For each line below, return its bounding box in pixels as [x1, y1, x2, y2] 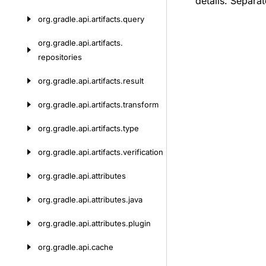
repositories [38, 52, 82, 62]
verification [123, 147, 163, 157]
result [123, 76, 144, 85]
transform [123, 100, 159, 109]
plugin [128, 218, 151, 228]
